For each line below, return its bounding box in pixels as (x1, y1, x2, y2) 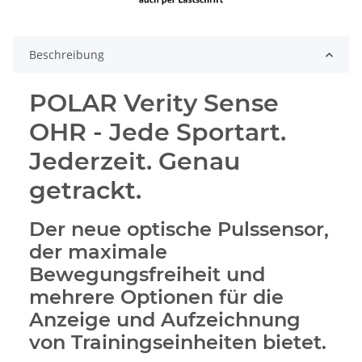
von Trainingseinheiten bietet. (29, 330, 326, 355)
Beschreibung (29, 47, 104, 63)
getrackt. (29, 175, 141, 206)
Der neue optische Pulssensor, (29, 217, 329, 242)
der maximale (29, 240, 167, 264)
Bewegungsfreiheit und (29, 263, 265, 287)
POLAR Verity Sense (29, 88, 279, 119)
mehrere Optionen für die (29, 285, 284, 309)
